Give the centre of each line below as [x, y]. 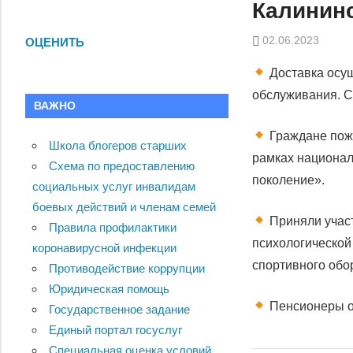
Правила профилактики [113, 228]
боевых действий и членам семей [124, 207]
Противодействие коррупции [127, 269]
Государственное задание [119, 310]
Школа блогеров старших [118, 146]
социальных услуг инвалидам [114, 187]
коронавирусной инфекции [104, 248]
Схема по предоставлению [122, 166]
